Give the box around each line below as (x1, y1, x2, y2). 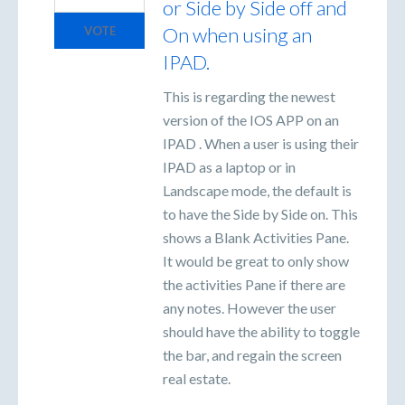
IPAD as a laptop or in (163, 158, 296, 176)
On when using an (163, 23, 312, 48)
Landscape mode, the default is (163, 182, 352, 200)
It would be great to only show (163, 252, 349, 270)
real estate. (163, 370, 231, 388)
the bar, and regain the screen (163, 346, 342, 364)
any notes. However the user (163, 299, 336, 317)
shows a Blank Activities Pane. (163, 229, 349, 247)
